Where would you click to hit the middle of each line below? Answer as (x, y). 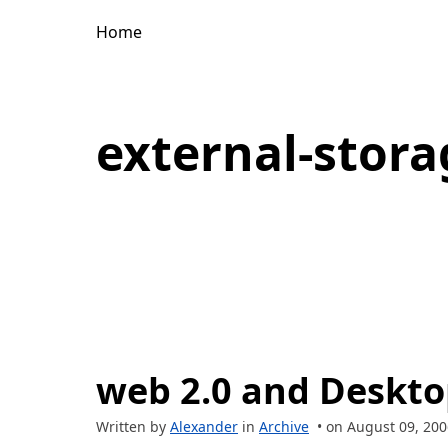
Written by (133, 426)
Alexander (204, 426)
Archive (284, 426)
